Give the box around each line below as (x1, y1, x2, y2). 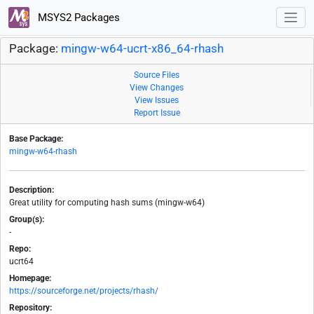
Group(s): (9, 214, 44, 225)
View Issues (135, 95, 179, 106)
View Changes (130, 83, 184, 93)
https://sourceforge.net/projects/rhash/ (9, 286, 158, 296)
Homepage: (9, 273, 51, 284)
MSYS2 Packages (34, 11, 120, 24)
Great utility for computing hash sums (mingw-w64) (9, 198, 205, 208)
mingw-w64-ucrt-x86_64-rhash (61, 42, 224, 56)
